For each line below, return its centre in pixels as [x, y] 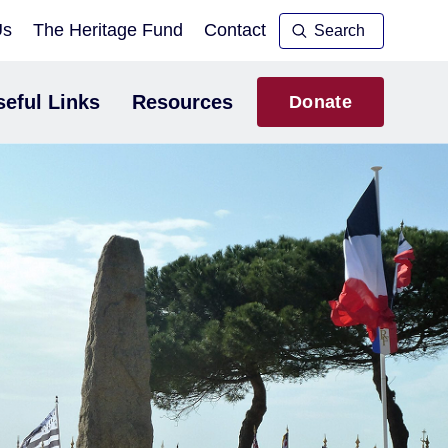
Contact [235, 30]
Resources [182, 102]
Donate [320, 102]
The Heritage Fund [108, 30]
